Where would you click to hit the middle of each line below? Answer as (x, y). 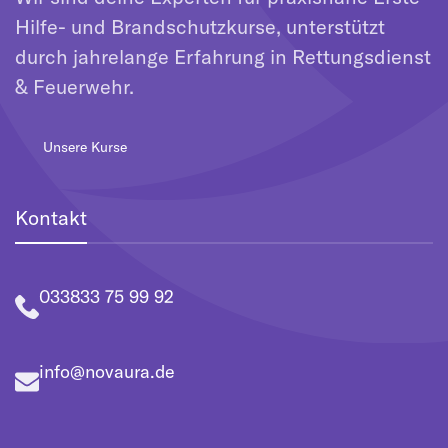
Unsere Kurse (85, 147)
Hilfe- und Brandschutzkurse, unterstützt (200, 26)
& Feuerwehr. (74, 86)
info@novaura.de (107, 371)
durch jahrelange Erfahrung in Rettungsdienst (223, 56)
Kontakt (51, 217)
